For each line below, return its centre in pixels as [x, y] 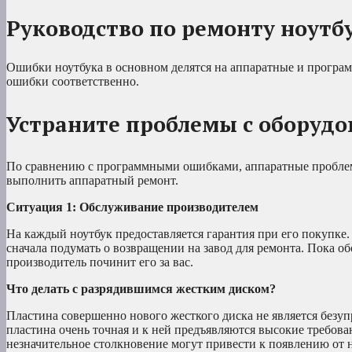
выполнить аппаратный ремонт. [92, 180]
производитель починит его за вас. [100, 262]
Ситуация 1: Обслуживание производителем [132, 207]
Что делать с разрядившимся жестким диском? [141, 288]
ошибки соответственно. [73, 81]
